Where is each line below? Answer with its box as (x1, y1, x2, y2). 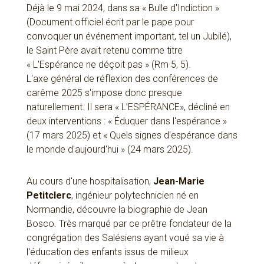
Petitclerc (26, 190, 71, 202)
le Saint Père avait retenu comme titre (26, 45, 183, 57)
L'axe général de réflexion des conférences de (26, 73, 218, 85)
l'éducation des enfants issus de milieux (26, 246, 189, 258)
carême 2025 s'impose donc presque (26, 87, 182, 99)
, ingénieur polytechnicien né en (71, 190, 199, 202)
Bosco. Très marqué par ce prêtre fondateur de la (26, 218, 232, 230)
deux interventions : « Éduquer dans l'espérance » (26, 115, 227, 127)
